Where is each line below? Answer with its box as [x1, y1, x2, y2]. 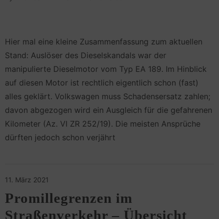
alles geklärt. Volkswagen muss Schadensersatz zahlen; [5, 91, 210, 101]
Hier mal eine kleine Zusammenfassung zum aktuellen [5, 36, 202, 46]
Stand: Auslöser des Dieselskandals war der [5, 50, 166, 60]
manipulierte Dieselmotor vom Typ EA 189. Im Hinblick [5, 64, 207, 74]
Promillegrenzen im [5, 190, 132, 206]
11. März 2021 [5, 175, 49, 184]
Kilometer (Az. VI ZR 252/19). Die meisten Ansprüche [5, 118, 200, 129]
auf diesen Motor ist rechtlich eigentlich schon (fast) [5, 77, 198, 88]
